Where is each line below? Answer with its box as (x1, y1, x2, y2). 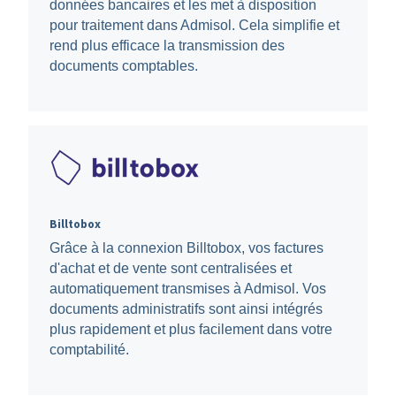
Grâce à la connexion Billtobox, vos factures (49, 240, 324, 255)
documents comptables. (49, 58, 198, 74)
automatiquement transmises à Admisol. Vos (49, 280, 326, 296)
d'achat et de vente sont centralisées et (49, 260, 292, 276)
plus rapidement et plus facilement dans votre (49, 321, 332, 337)
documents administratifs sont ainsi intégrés (49, 301, 323, 316)
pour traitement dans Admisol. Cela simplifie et (49, 18, 339, 34)
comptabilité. (49, 341, 133, 357)
